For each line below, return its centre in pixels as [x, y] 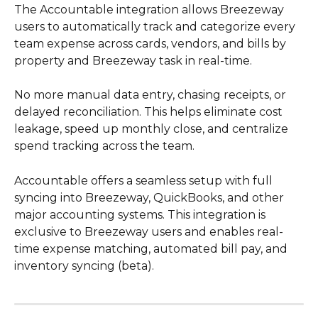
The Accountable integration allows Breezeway [150, 10]
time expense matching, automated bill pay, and [152, 248]
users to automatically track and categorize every [156, 27]
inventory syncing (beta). [84, 265]
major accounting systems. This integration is [141, 214]
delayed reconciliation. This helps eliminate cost [150, 112]
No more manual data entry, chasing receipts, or [152, 95]
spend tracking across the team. [104, 146]
